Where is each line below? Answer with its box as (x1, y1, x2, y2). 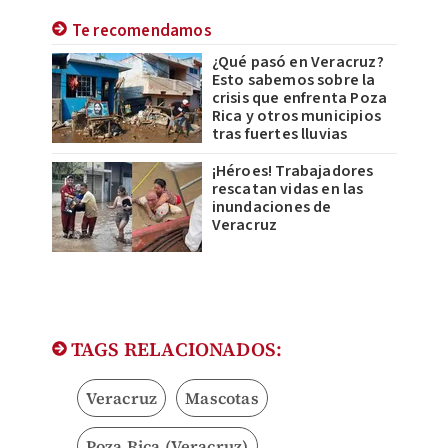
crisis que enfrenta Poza (211, 86, 388, 109)
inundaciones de (211, 195, 332, 218)
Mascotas (185, 386, 259, 409)
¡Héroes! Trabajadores (211, 159, 374, 182)
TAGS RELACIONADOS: (66, 335, 283, 362)
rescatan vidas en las (211, 177, 364, 200)
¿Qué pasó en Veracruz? (211, 50, 384, 73)
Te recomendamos (71, 18, 212, 43)
